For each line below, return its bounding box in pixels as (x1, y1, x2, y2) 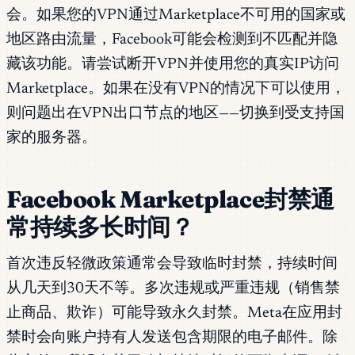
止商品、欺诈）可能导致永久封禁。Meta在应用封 (6, 306, 342, 322)
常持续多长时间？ (6, 212, 194, 242)
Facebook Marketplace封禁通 (6, 184, 334, 214)
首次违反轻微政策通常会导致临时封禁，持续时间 (6, 257, 338, 273)
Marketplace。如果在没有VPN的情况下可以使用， (6, 81, 345, 97)
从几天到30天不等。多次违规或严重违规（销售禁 (6, 281, 340, 297)
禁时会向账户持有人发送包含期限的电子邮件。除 (6, 330, 338, 346)
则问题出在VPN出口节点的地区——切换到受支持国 (6, 105, 345, 121)
